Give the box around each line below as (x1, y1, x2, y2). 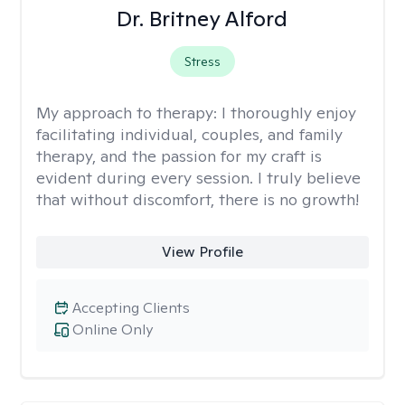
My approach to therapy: (36, 102, 221, 123)
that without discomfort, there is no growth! (36, 189, 359, 210)
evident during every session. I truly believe (36, 167, 361, 188)
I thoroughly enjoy (221, 102, 356, 123)
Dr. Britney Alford (117, 5, 288, 33)
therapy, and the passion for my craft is (36, 146, 322, 166)
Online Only (72, 320, 153, 339)
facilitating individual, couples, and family (36, 124, 343, 145)
